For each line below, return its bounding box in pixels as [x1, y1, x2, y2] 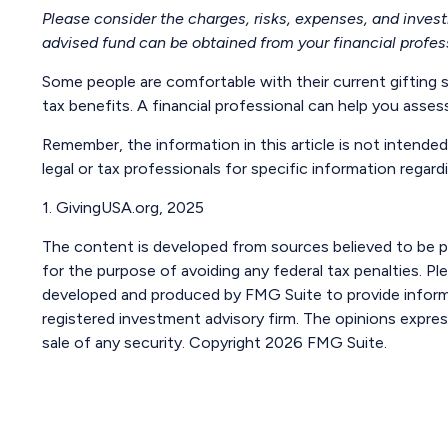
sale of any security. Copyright [42, 332, 265, 352]
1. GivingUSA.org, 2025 [42, 197, 204, 217]
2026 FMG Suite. [265, 332, 387, 352]
